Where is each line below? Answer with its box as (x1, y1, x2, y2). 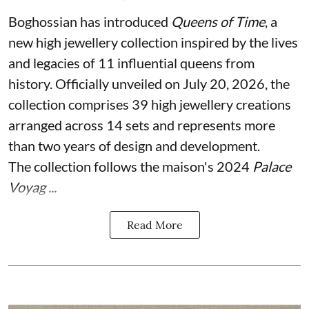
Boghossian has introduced (8, 12, 171, 30)
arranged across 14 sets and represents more (8, 116, 275, 133)
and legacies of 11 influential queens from (8, 54, 255, 71)
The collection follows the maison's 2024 (8, 157, 252, 175)
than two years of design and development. (8, 137, 260, 154)
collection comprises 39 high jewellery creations (8, 95, 291, 112)
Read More (126, 217, 183, 232)
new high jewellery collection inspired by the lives (8, 33, 298, 50)
